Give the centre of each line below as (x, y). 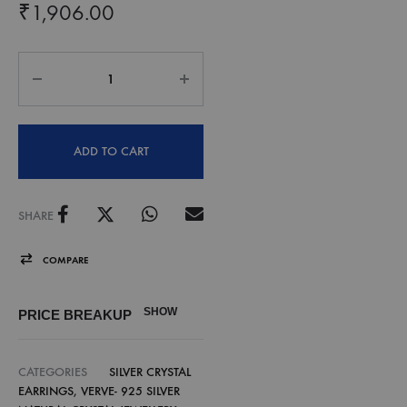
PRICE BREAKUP (79, 315)
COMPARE (65, 261)
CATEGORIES (53, 372)
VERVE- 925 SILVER (130, 392)
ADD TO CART (111, 151)
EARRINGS (46, 392)
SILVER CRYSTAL (150, 372)
